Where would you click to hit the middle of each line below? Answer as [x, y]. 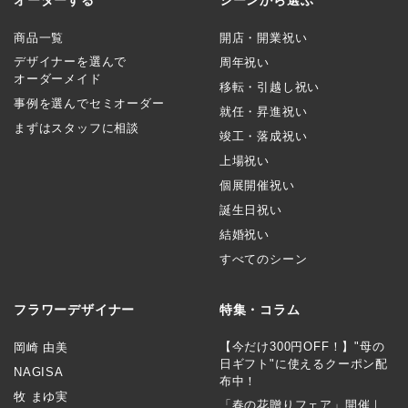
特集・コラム [260, 309]
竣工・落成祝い [263, 136]
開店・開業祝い [263, 37]
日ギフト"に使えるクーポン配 [303, 363]
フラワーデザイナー [75, 309]
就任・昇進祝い [263, 111]
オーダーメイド [58, 78]
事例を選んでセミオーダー [89, 103]
